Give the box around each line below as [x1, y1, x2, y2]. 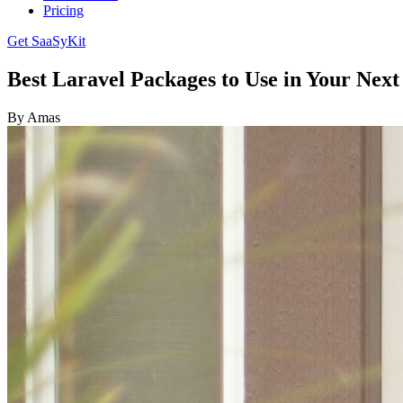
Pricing [43, 3, 84, 18]
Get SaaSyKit [7, 33, 85, 49]
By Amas [7, 109, 60, 125]
